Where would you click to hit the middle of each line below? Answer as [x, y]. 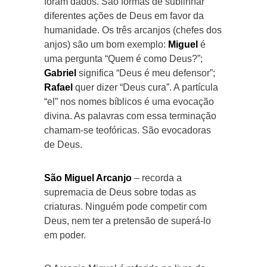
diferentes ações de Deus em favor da [124, 15]
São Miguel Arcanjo [88, 178]
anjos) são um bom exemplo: [106, 44]
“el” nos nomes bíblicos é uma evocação [129, 101]
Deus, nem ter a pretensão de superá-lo [128, 221]
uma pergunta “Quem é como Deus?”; [123, 58]
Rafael [58, 87]
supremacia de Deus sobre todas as [120, 192]
